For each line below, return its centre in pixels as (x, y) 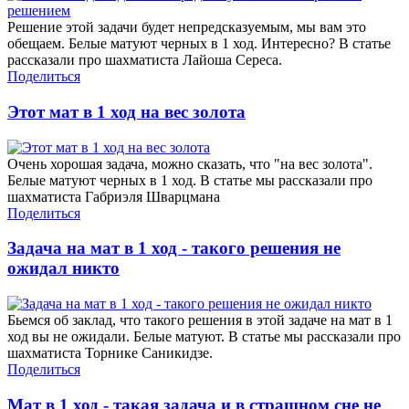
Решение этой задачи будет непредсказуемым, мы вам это (187, 27)
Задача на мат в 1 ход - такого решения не (174, 248)
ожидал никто (63, 268)
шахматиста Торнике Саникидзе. (110, 353)
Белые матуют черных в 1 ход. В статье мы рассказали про (190, 180)
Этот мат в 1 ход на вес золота (126, 112)
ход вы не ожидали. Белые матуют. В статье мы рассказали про (204, 337)
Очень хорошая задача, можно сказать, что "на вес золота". (190, 163)
